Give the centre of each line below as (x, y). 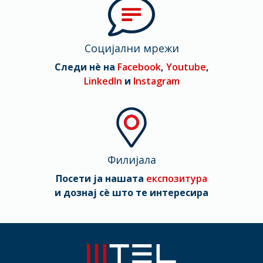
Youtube (186, 67)
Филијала (131, 160)
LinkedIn (103, 81)
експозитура (177, 179)
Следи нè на (86, 67)
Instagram (156, 81)
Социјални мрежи (131, 48)
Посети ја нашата (101, 179)
